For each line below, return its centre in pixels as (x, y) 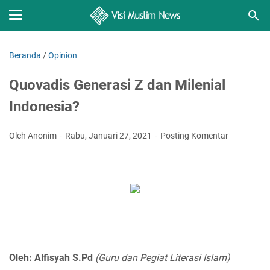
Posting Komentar (194, 136)
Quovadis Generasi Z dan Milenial (117, 85)
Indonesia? (44, 107)
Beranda (25, 55)
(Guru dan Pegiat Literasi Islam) (163, 258)
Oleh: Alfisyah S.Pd (52, 258)
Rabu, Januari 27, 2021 (109, 136)
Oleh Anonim (34, 136)
